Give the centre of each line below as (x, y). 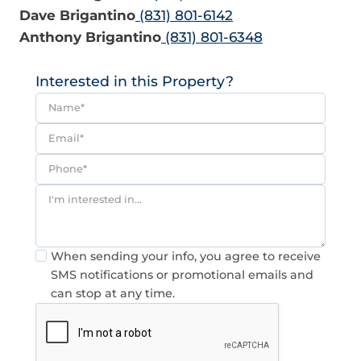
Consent (63, 256)
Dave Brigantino (77, 16)
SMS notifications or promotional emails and (183, 274)
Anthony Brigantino (90, 37)
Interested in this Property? (135, 81)
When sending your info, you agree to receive (186, 256)
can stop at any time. (113, 293)
